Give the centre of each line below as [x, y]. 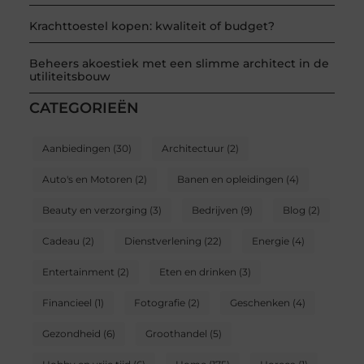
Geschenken [260, 302]
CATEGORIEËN [84, 108]
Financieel [67, 302]
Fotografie [159, 302]
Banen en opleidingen [230, 179]
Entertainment [78, 271]
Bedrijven [214, 210]
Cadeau [61, 240]
